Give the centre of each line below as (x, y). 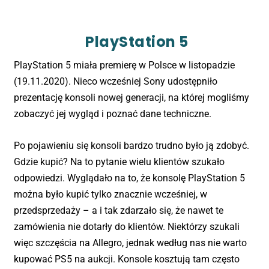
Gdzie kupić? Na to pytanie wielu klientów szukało (119, 162)
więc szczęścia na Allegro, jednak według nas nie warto (130, 243)
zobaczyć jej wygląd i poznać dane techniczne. (112, 114)
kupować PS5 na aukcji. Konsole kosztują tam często (126, 259)
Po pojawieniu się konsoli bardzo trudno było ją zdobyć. (131, 145)
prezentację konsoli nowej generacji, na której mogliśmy (131, 98)
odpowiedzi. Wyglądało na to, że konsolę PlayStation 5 (129, 178)
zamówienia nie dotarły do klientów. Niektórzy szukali (126, 226)
